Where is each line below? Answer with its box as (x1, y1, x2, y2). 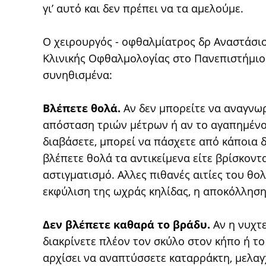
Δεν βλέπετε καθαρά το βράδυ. (43, 217, 213, 232)
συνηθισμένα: (43, 68, 112, 82)
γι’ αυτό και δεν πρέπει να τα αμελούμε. (43, 1, 243, 15)
